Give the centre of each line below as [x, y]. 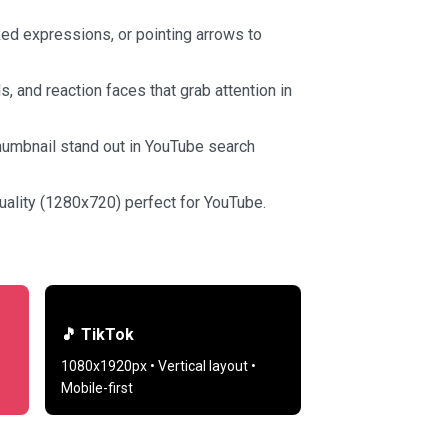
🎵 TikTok [97, 335]
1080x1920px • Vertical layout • [158, 366]
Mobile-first [97, 388]
